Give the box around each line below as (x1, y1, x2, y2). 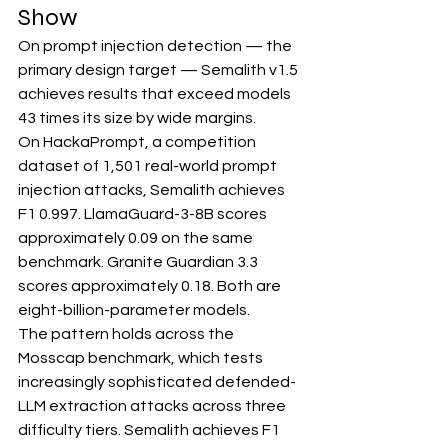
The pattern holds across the (18, 326, 237, 343)
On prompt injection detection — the (18, 38, 295, 55)
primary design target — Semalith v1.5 (18, 62, 301, 79)
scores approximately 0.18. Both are (18, 278, 284, 295)
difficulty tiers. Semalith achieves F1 (18, 422, 283, 439)
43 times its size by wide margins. (18, 110, 256, 127)
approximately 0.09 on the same (18, 230, 256, 247)
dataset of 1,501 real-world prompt (18, 158, 280, 175)
